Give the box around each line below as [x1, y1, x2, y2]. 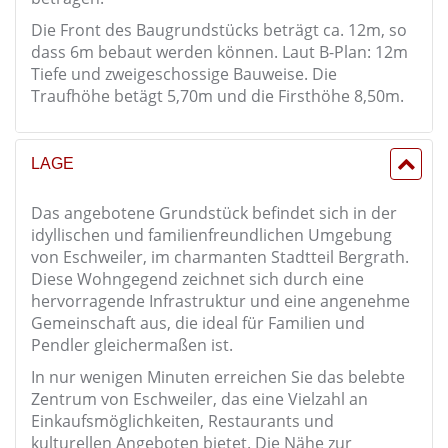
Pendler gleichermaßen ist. [31, 334, 233, 356]
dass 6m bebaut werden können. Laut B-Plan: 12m [31, 41, 408, 63]
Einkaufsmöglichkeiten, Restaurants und [31, 410, 334, 432]
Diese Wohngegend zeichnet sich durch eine [31, 268, 364, 290]
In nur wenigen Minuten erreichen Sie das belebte [31, 366, 405, 388]
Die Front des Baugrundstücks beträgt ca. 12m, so [31, 19, 407, 41]
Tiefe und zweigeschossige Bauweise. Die [31, 63, 337, 85]
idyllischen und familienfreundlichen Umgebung [31, 224, 392, 246]
